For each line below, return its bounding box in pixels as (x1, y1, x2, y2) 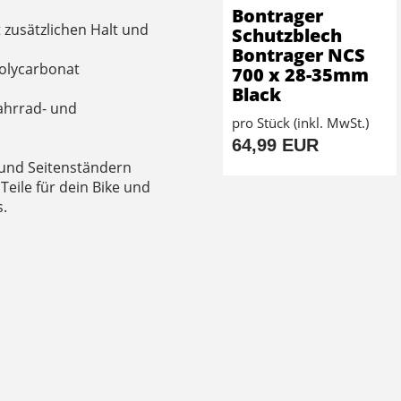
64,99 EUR (232, 134, 319, 155)
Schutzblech (232, 22, 342, 47)
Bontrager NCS (232, 42, 365, 67)
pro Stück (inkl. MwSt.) (232, 113, 369, 132)
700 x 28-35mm (232, 62, 369, 87)
